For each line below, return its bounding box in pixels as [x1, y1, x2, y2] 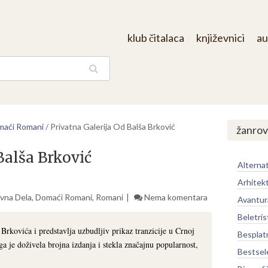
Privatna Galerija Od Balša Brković [50, 121, 175, 132]
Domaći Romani [35, 191, 92, 202]
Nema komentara [144, 191, 208, 202]
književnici [196, 31, 245, 44]
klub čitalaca [127, 31, 184, 44]
